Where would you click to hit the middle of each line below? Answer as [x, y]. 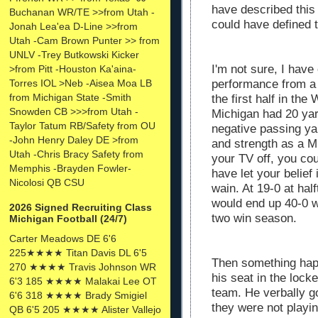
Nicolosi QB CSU [47, 182]
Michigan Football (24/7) [68, 218]
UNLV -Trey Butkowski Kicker [74, 54]
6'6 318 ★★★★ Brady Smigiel [78, 295]
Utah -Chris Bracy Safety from [76, 154]
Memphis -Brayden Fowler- [70, 168]
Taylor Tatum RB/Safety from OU [82, 125]
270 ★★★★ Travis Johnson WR [83, 267]
